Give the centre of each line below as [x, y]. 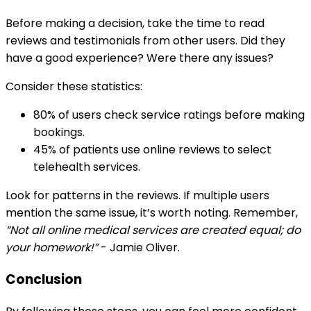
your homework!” [52, 248]
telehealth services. [87, 167]
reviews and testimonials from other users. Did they [145, 41]
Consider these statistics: [74, 87]
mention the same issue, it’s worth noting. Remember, [152, 213]
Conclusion [44, 279]
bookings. [59, 133]
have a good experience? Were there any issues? [140, 58]
